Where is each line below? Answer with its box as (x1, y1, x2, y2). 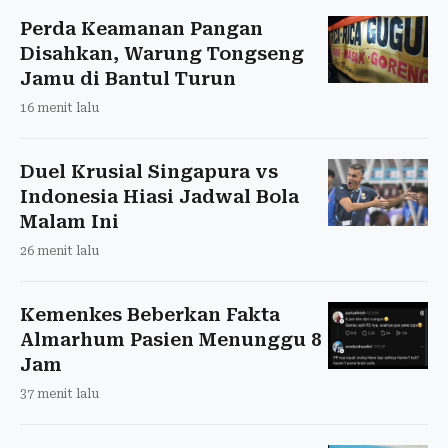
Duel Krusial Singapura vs (20, 160, 278, 182)
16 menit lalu (20, 100, 99, 115)
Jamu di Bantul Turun (20, 67, 236, 89)
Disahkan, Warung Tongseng (20, 42, 304, 64)
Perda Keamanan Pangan (20, 17, 263, 39)
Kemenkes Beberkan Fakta (20, 303, 280, 325)
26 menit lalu (20, 243, 99, 258)
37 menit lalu (20, 386, 99, 401)
